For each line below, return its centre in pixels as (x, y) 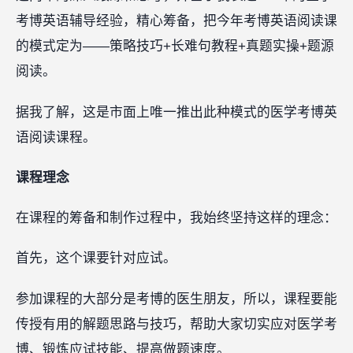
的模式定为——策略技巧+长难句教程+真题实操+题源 (175, 46)
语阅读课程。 (56, 137)
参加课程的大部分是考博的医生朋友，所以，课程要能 (176, 299)
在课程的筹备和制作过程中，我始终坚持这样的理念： (176, 218)
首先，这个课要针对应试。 (96, 258)
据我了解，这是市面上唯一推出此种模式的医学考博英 (176, 112)
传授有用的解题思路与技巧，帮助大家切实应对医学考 (176, 324)
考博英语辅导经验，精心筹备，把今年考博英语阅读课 (176, 21)
